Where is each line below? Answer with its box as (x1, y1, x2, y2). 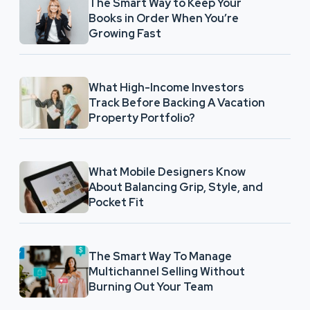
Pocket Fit (89, 194, 144, 210)
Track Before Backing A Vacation (89, 95, 265, 110)
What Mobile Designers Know (89, 164, 246, 179)
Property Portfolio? (89, 110, 195, 125)
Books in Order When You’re (89, 10, 239, 26)
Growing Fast (89, 26, 161, 41)
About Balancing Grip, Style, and (89, 179, 263, 194)
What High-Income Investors (89, 80, 244, 95)
